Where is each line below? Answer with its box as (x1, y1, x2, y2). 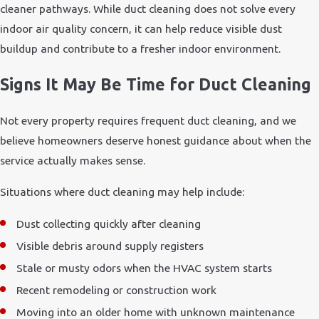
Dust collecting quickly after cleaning (16, 216, 202, 230)
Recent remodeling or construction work (16, 283, 217, 296)
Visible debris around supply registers (16, 239, 204, 252)
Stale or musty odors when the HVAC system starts (16, 261, 273, 274)
